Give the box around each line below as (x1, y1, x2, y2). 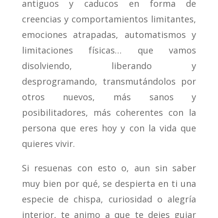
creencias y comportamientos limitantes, (21, 13, 197, 25)
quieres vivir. (21, 138, 75, 150)
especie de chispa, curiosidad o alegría (21, 193, 197, 205)
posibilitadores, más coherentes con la (21, 107, 197, 119)
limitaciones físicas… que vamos (21, 44, 197, 56)
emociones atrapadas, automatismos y (21, 29, 197, 41)
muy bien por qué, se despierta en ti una (21, 178, 197, 190)
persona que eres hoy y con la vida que (21, 122, 197, 134)
